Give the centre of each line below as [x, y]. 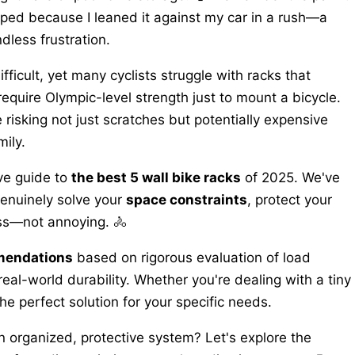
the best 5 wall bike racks [156, 177]
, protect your [290, 199]
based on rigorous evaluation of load [192, 257]
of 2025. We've [290, 177]
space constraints [187, 199]
